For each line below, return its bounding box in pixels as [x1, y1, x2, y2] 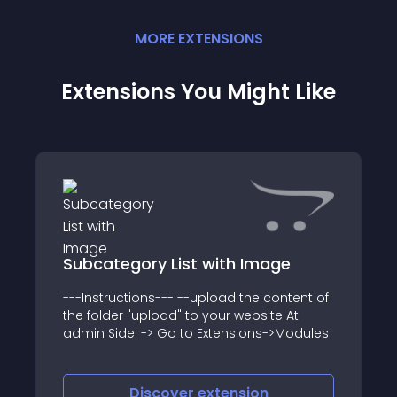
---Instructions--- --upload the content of [63, 288, 329, 307]
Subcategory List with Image [63, 252, 291, 275]
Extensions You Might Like [61, 77, 336, 106]
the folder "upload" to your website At [63, 306, 299, 324]
